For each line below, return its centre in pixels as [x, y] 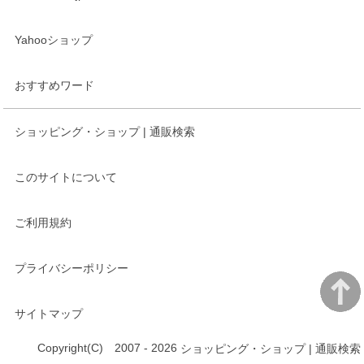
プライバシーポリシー [72, 268]
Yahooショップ [54, 39]
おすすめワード [55, 85]
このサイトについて [66, 177]
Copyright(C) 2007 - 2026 [108, 347]
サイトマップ [49, 313]
